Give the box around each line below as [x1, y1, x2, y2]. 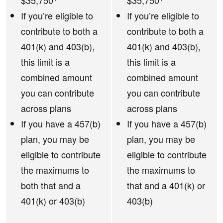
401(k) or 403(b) [21, 194, 85, 208]
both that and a [21, 179, 81, 192]
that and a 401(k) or [127, 179, 205, 192]
